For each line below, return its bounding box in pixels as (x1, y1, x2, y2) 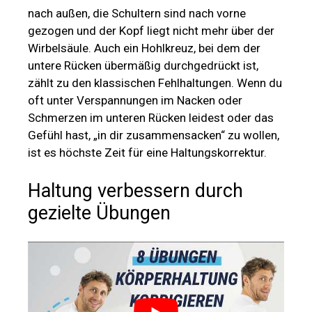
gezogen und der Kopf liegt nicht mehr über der (28, 24, 274, 38)
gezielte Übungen (28, 201, 171, 224)
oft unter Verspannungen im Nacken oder (28, 93, 242, 108)
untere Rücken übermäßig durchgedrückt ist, (28, 58, 258, 73)
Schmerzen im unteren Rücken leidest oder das (28, 111, 274, 125)
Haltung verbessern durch (28, 179, 243, 202)
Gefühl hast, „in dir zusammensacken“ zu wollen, (28, 128, 279, 143)
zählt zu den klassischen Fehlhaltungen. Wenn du (28, 76, 282, 91)
